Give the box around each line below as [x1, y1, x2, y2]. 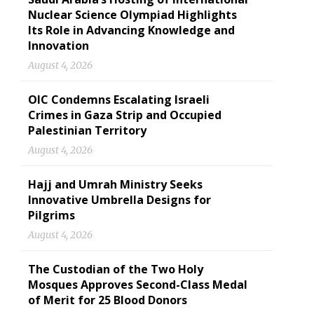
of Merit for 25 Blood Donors [28, 292, 187, 308]
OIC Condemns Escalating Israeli [28, 92, 210, 107]
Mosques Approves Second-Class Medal [28, 277, 247, 292]
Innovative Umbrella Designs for [28, 192, 211, 207]
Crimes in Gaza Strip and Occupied [28, 107, 221, 123]
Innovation [28, 38, 89, 53]
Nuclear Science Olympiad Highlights [28, 7, 237, 22]
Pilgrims [28, 207, 75, 223]
